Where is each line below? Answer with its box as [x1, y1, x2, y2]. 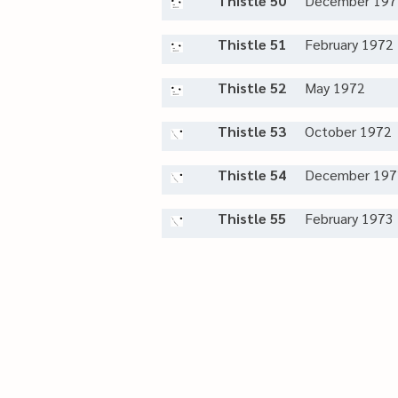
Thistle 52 [218, 78, 286, 97]
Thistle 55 [218, 209, 286, 227]
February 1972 [305, 35, 394, 53]
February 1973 [305, 209, 394, 227]
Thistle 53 [218, 122, 286, 140]
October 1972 [305, 122, 392, 140]
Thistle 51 [218, 35, 286, 53]
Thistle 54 [218, 165, 286, 184]
